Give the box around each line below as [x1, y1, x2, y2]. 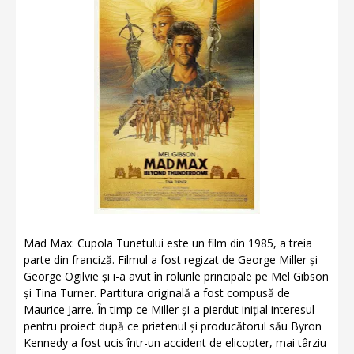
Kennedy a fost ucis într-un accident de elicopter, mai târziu [24, 335, 326, 350]
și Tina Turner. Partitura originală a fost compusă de [24, 285, 290, 300]
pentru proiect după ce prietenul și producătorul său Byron [24, 318, 322, 333]
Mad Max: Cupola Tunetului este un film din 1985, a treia [24, 235, 312, 250]
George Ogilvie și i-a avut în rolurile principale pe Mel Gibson [24, 269, 329, 284]
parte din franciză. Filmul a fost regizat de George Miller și [24, 252, 318, 267]
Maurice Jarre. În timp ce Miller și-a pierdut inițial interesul [24, 302, 314, 317]
